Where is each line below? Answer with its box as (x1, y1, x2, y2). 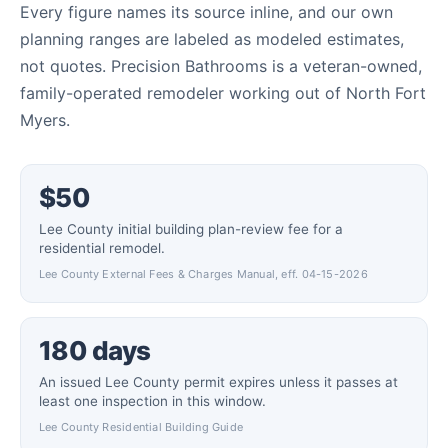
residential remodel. (39, 240, 165, 256)
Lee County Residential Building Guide (39, 420, 244, 434)
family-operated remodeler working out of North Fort (20, 83, 426, 103)
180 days (39, 335, 151, 366)
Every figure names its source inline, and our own (20, 2, 393, 22)
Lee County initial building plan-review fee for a (39, 221, 343, 237)
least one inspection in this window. (39, 393, 266, 409)
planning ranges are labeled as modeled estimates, (20, 29, 404, 49)
